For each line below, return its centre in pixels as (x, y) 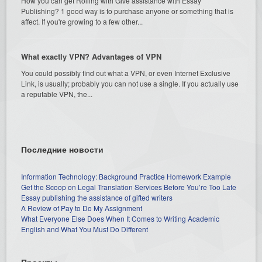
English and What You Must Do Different (85, 229)
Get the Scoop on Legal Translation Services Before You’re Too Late (129, 187)
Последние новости (63, 149)
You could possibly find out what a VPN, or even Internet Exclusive (126, 73)
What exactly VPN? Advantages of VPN (92, 56)
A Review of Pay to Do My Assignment (82, 208)
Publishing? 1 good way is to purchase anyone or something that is (127, 11)
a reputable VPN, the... (57, 94)
